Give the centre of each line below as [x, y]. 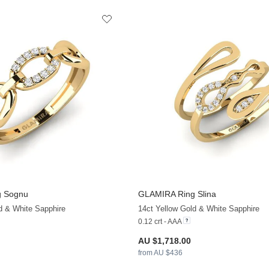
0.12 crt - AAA [159, 222]
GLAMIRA [156, 194]
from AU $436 [160, 253]
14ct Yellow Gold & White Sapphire [198, 209]
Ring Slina [195, 194]
